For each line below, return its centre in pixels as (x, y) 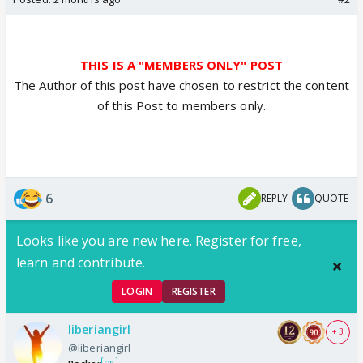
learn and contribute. (81, 262)
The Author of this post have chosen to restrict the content (181, 85)
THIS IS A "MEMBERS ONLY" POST (181, 64)
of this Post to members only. (181, 105)
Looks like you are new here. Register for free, (159, 240)
